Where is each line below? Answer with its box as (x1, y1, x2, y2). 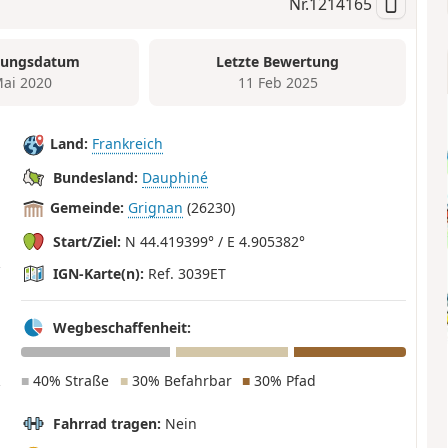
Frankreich (92, 134, 164, 154)
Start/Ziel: (53, 231, 122, 251)
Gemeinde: (50, 198, 125, 218)
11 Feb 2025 (237, 73, 318, 93)
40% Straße (29, 371, 110, 391)
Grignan (128, 198, 184, 218)
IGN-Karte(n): (53, 263, 145, 283)
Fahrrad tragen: (53, 413, 162, 433)
